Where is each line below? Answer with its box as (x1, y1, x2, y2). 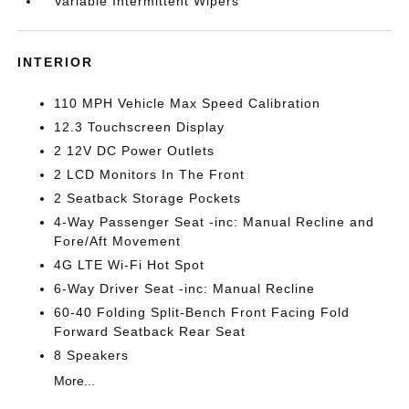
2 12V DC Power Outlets (54, 143, 215, 158)
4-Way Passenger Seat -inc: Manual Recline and (54, 215, 375, 229)
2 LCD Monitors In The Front (54, 167, 246, 182)
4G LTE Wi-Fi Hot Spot (54, 257, 205, 272)
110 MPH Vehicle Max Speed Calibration (54, 96, 321, 110)
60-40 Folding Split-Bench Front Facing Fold (54, 305, 351, 320)
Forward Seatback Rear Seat (54, 324, 246, 339)
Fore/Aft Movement (54, 234, 182, 248)
